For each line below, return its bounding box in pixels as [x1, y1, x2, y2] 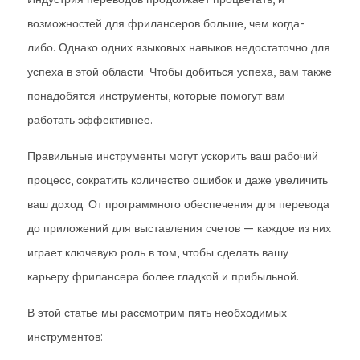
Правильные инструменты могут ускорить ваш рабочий [27, 149, 318, 163]
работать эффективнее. [27, 112, 153, 127]
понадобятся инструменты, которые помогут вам [27, 88, 285, 103]
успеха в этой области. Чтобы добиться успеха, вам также [27, 64, 332, 79]
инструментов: [27, 329, 103, 344]
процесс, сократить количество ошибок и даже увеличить [27, 173, 328, 187]
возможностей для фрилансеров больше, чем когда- [27, 16, 305, 31]
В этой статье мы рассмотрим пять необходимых [27, 305, 287, 320]
